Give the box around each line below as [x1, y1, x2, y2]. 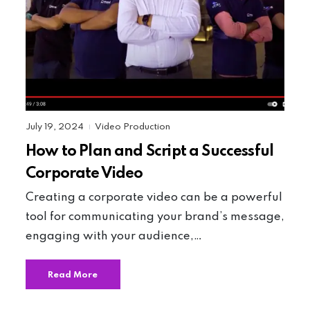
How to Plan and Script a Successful [26, 143, 274, 159]
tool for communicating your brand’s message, [26, 211, 284, 224]
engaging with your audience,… [26, 230, 202, 243]
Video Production [95, 122, 171, 132]
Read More [48, 270, 98, 280]
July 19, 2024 [26, 122, 86, 132]
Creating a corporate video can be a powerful [26, 192, 282, 204]
